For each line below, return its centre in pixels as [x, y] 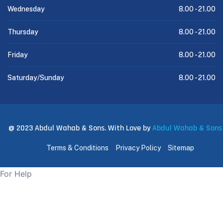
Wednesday [26, 9]
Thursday [23, 32]
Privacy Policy [138, 148]
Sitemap [181, 148]
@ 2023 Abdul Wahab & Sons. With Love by [80, 128]
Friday [18, 55]
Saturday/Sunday [36, 78]
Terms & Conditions [77, 148]
